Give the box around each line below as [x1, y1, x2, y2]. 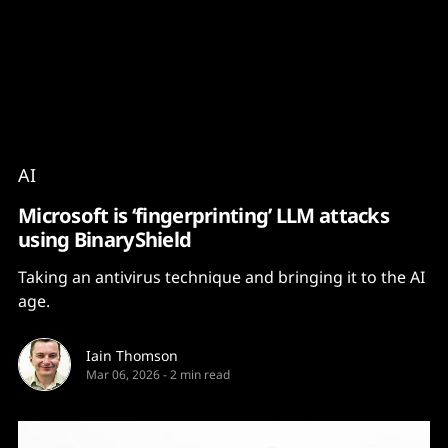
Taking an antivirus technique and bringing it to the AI [18, 266, 425, 288]
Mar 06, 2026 [86, 366, 160, 383]
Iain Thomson [86, 346, 178, 365]
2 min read [170, 366, 230, 383]
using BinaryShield [18, 225, 192, 253]
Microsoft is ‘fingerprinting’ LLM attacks [18, 201, 390, 229]
